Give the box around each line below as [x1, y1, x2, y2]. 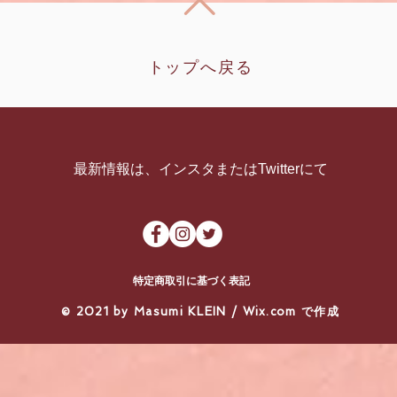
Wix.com [242, 305, 301, 318]
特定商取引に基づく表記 [132, 275, 250, 287]
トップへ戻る [147, 58, 253, 76]
